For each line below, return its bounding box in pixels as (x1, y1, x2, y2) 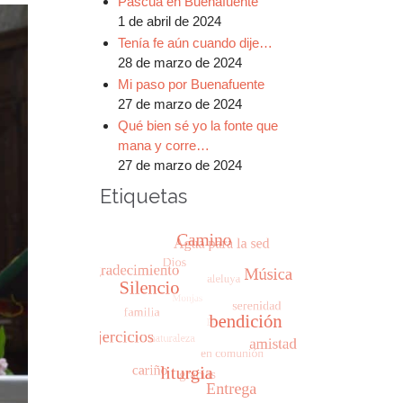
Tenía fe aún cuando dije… (117, 34, 273, 50)
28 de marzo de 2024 (117, 54, 242, 70)
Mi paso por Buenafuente (117, 76, 264, 92)
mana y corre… (117, 137, 210, 153)
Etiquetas (100, 184, 187, 209)
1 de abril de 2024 (117, 13, 221, 29)
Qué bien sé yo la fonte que (117, 117, 278, 133)
